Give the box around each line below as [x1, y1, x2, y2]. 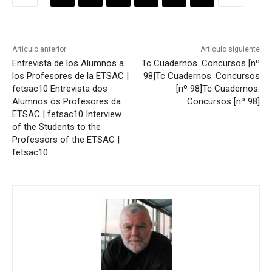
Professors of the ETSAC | [12, 134, 120, 145]
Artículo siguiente [200, 44, 260, 53]
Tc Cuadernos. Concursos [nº [141, 57, 260, 69]
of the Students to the [12, 121, 101, 132]
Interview [86, 108, 121, 120]
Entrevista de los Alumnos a [12, 57, 124, 69]
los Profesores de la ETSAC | [12, 70, 129, 81]
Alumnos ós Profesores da [12, 95, 121, 107]
